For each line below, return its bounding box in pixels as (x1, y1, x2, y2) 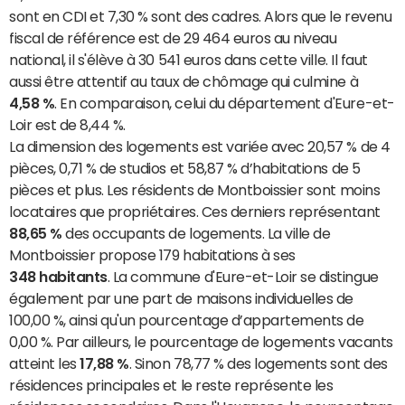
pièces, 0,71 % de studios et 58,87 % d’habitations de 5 (9, 160, 361, 175)
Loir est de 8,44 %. (9, 117, 126, 132)
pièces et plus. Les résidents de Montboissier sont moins (9, 182, 381, 197)
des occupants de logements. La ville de (61, 225, 331, 240)
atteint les (9, 355, 80, 371)
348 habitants (9, 268, 108, 284)
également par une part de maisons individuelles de (9, 290, 353, 306)
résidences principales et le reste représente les (9, 377, 334, 392)
